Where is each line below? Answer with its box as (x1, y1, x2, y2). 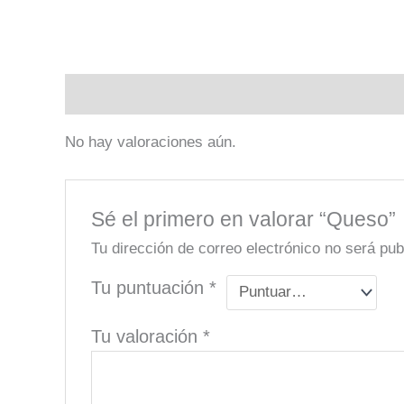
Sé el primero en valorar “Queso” (91, 207, 397, 231)
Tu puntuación (91, 277, 210, 298)
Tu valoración (91, 326, 204, 346)
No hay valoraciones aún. (65, 133, 236, 151)
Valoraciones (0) (65, 85, 180, 103)
